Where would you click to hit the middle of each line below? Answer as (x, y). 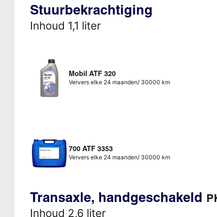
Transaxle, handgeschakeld (118, 197)
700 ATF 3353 (91, 149)
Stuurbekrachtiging (91, 9)
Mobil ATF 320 (92, 73)
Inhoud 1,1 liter (65, 25)
